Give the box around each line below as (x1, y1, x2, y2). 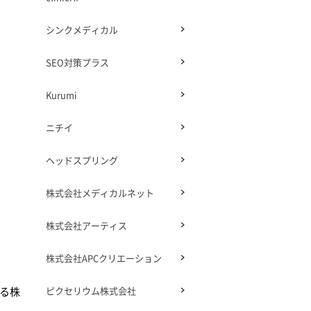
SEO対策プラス (46, 56, 109, 69)
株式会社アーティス (46, 219, 127, 233)
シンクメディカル (46, 23, 118, 37)
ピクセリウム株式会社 (46, 284, 136, 298)
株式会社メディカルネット (46, 186, 154, 200)
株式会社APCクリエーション (46, 251, 162, 265)
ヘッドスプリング (46, 153, 118, 167)
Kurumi (46, 88, 77, 102)
